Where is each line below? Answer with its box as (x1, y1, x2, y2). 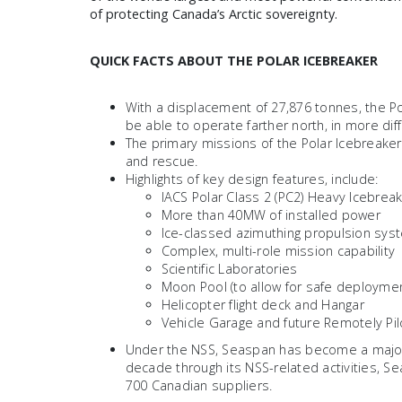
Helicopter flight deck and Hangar (161, 296, 364, 313)
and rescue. (125, 153, 198, 170)
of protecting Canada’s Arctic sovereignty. (89, 5, 337, 22)
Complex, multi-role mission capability (161, 242, 396, 259)
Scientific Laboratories (161, 260, 298, 277)
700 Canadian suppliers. (125, 377, 273, 394)
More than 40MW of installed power (161, 206, 380, 223)
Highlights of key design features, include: (125, 170, 379, 188)
